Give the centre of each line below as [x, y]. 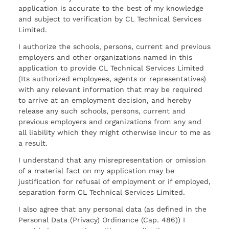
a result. [33, 143]
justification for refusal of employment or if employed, [114, 182]
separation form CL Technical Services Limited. [102, 192]
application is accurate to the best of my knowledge [111, 8]
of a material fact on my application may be [96, 171]
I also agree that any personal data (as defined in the [112, 209]
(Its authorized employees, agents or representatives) [112, 79]
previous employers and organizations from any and [110, 122]
